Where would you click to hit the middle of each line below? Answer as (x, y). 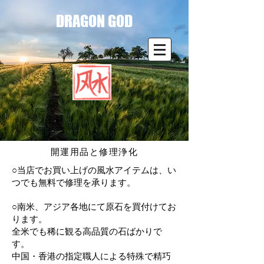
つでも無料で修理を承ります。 (74, 182)
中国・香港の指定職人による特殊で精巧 (91, 256)
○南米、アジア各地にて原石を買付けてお (94, 206)
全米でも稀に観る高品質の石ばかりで (87, 231)
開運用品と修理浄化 (94, 152)
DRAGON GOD (94, 21)
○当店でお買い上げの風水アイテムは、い (94, 170)
